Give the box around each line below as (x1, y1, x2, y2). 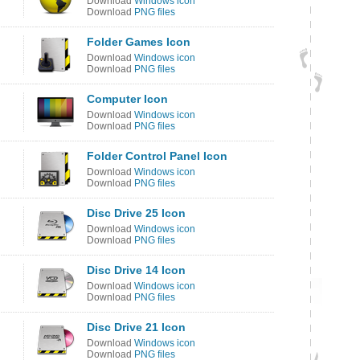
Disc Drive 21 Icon (87, 321, 186, 333)
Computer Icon (87, 92, 168, 105)
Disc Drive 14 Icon (87, 264, 186, 276)
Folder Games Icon (87, 35, 190, 48)
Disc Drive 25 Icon (87, 207, 186, 219)
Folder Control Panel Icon (87, 149, 227, 162)
